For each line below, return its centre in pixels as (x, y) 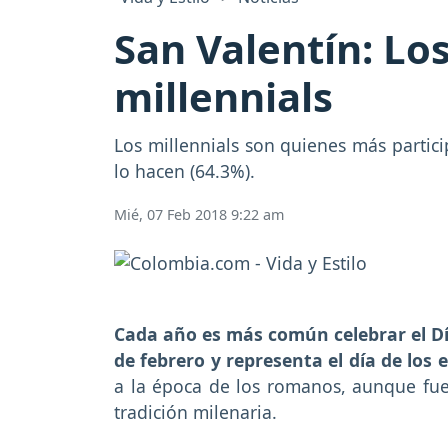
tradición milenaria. (195, 411)
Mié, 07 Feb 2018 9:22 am (199, 215)
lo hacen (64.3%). (184, 171)
